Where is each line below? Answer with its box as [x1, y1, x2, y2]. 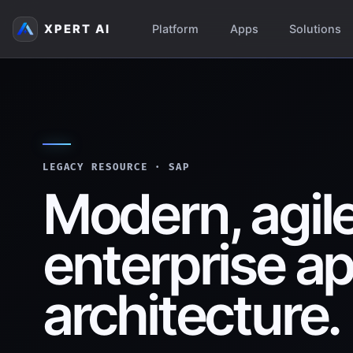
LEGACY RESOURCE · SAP [42, 161, 191, 173]
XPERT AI [44, 21, 111, 36]
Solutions [289, 22, 342, 36]
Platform [151, 22, 199, 36]
